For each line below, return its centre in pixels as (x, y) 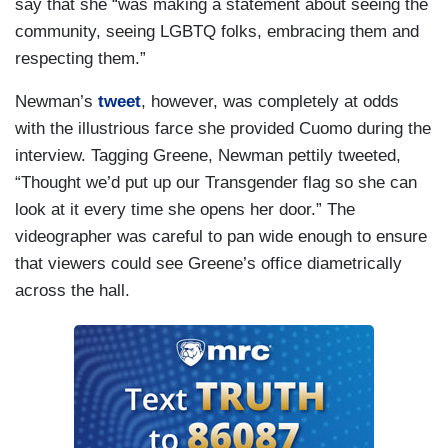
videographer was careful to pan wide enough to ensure (221, 237)
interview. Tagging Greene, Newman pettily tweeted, (208, 156)
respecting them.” (80, 59)
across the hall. (72, 291)
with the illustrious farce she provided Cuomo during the (223, 129)
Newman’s (56, 102)
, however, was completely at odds (270, 102)
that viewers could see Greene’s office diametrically (208, 264)
